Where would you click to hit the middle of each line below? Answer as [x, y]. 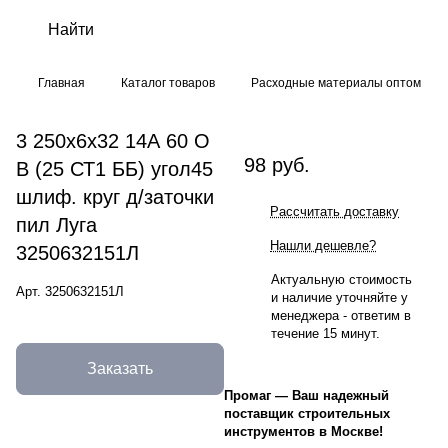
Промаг [249, 395]
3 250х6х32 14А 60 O [113, 140]
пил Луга [56, 224]
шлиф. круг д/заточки [115, 196]
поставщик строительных [307, 413]
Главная [61, 83]
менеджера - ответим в [341, 315]
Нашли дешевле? [323, 245]
